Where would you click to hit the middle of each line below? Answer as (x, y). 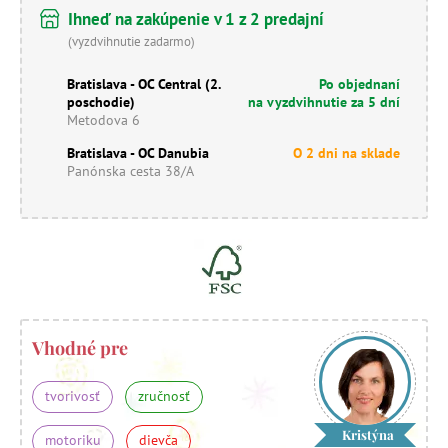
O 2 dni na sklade (346, 152)
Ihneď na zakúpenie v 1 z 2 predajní (196, 18)
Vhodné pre (80, 347)
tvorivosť (72, 395)
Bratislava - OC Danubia (138, 152)
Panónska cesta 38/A (130, 170)
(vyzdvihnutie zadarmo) (132, 41)
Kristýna (368, 434)
